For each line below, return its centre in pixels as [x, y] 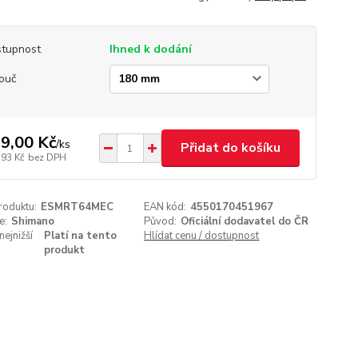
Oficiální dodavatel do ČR [245, 221]
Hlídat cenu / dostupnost [202, 236]
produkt [65, 250]
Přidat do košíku [230, 148]
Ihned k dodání [150, 49]
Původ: [161, 221]
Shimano [32, 221]
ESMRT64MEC [77, 207]
